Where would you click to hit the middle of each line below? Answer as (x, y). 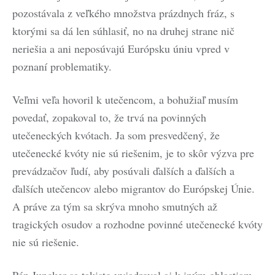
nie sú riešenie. (46, 242)
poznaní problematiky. (62, 66)
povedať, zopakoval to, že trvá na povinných (109, 117)
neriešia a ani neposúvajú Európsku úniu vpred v (121, 48)
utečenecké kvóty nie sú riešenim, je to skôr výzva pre (133, 153)
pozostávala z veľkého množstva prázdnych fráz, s (123, 13)
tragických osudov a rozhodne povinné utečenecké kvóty (137, 224)
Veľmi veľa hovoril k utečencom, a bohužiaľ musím (125, 99)
